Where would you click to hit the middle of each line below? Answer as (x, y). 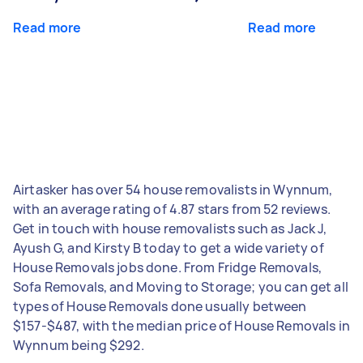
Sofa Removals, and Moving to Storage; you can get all (181, 286)
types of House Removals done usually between (160, 306)
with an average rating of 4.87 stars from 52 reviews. (172, 209)
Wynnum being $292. (79, 345)
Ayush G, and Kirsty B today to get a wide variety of (169, 248)
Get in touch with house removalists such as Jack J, (170, 228)
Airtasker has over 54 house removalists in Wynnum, (173, 189)
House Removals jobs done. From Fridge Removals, (168, 267)
